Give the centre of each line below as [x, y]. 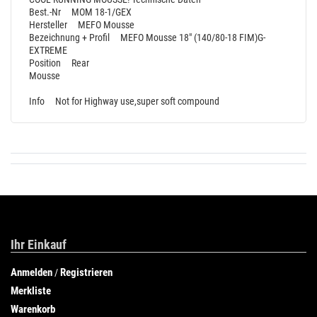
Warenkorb [33, 309]
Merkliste [31, 290]
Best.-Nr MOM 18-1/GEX [80, 12]
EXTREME [48, 50]
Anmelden [31, 272]
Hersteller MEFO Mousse [82, 24]
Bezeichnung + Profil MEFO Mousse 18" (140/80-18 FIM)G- [147, 37]
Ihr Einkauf [39, 244]
